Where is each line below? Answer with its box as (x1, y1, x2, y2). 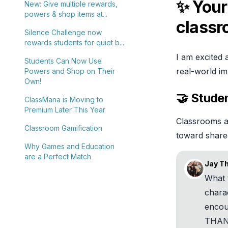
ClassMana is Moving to (24, 95, 103, 104)
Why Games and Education (24, 142, 115, 151)
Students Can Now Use (24, 56, 102, 65)
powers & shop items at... (24, 10, 107, 18)
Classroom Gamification (24, 124, 102, 132)
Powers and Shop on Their (24, 67, 115, 75)
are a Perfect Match (24, 152, 91, 161)
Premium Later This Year (24, 105, 105, 114)
